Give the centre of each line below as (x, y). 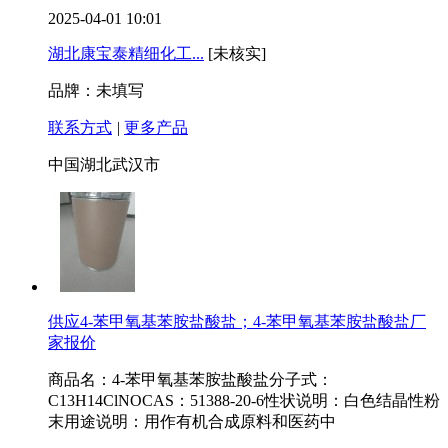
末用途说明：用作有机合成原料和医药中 (192, 422)
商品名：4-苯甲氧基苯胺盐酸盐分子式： (190, 380)
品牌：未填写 (96, 91)
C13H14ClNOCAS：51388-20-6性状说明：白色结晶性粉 (244, 401)
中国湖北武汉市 (104, 165)
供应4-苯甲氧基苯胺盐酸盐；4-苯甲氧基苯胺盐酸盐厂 (237, 322)
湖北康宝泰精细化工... (126, 54)
